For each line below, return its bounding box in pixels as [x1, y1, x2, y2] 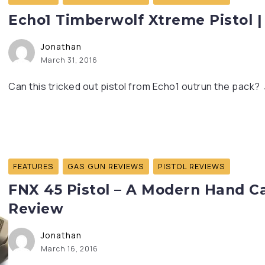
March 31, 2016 [41, 55, 98, 66]
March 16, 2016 [41, 243, 98, 254]
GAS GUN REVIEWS [67, 160, 144, 172]
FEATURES [13, 160, 54, 172]
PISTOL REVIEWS [158, 160, 225, 172]
